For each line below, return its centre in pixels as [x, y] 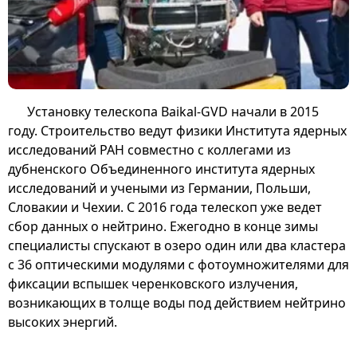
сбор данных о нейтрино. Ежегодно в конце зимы [163, 226]
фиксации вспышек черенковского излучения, [153, 283]
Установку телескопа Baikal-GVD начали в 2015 [173, 111]
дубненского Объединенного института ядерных [161, 169]
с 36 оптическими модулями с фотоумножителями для [178, 264]
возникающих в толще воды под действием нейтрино [177, 302]
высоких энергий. [63, 322]
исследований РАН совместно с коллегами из [149, 149]
